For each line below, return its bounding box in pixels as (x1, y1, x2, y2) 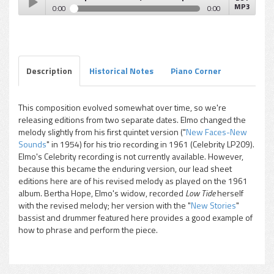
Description (26, 64, 72, 77)
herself (215, 187, 243, 199)
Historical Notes (89, 64, 154, 77)
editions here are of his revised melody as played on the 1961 (18, 174, 248, 187)
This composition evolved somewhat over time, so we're (18, 101, 226, 114)
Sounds (18, 138, 46, 150)
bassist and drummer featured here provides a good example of (18, 211, 253, 224)
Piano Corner (171, 64, 221, 77)
